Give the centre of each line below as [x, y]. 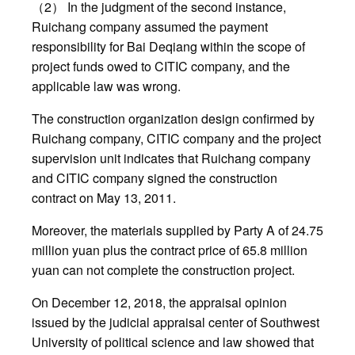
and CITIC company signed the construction [155, 178]
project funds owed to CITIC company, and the [161, 67]
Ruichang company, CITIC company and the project [176, 139]
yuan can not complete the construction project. [163, 270]
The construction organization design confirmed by [173, 119]
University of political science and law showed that [173, 342]
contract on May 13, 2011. [104, 198]
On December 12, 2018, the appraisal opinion [159, 303]
